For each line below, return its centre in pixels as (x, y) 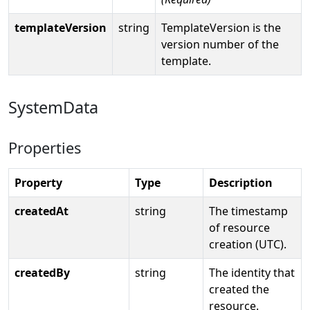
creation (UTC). (248, 244)
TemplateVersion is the (221, 27)
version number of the (220, 44)
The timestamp (248, 211)
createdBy (42, 272)
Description (241, 182)
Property (38, 182)
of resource (239, 227)
